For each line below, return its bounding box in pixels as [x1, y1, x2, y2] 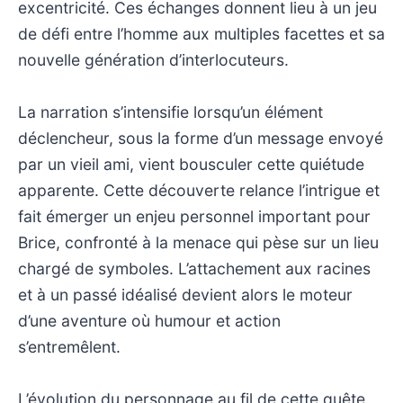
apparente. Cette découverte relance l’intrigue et [18, 180, 380, 200]
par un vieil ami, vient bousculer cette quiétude [18, 154, 364, 174]
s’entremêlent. [18, 336, 121, 356]
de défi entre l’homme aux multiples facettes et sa [18, 23, 385, 43]
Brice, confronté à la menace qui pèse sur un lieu [18, 232, 379, 252]
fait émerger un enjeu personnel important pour [18, 206, 371, 226]
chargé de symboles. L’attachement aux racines [18, 258, 371, 278]
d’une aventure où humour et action [18, 310, 281, 330]
